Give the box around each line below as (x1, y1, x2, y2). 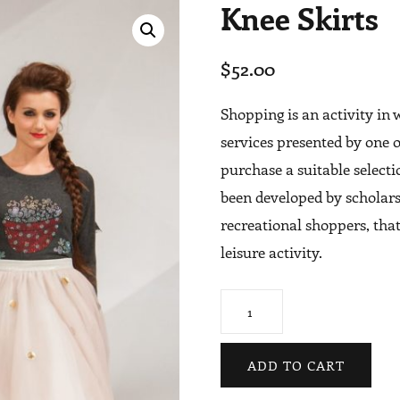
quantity (220, 346, 278, 367)
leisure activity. (221, 242, 323, 262)
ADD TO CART (247, 355, 346, 374)
